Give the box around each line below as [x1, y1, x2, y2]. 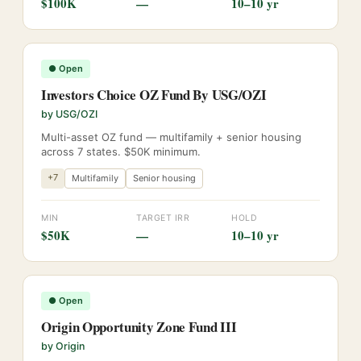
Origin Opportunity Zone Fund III [41, 317, 237, 337]
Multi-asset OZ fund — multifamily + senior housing [41, 131, 301, 143]
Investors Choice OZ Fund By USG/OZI [41, 85, 267, 105]
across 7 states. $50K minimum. [41, 145, 201, 158]
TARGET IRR [136, 213, 190, 223]
